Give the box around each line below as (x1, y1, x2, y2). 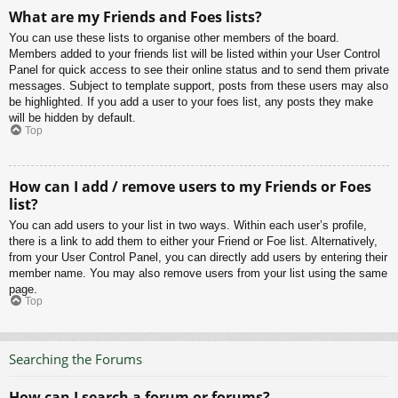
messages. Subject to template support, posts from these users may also (9, 79, 388, 93)
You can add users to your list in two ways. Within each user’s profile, (9, 218, 367, 232)
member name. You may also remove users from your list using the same (9, 266, 387, 280)
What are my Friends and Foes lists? (9, 7, 262, 28)
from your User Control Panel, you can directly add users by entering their (9, 250, 387, 264)
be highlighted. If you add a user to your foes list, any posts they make (9, 95, 373, 109)
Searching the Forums (9, 350, 142, 369)
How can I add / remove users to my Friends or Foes (9, 176, 371, 196)
